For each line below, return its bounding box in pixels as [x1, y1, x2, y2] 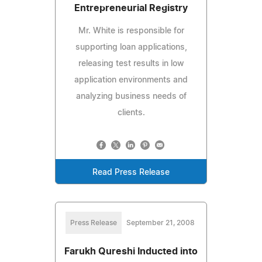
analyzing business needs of [75, 92, 187, 101]
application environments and [74, 75, 188, 84]
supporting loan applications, [75, 43, 187, 51]
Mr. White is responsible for [78, 26, 184, 35]
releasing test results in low [78, 59, 184, 68]
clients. [117, 108, 145, 117]
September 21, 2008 [126, 219, 195, 226]
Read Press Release [92, 168, 170, 177]
